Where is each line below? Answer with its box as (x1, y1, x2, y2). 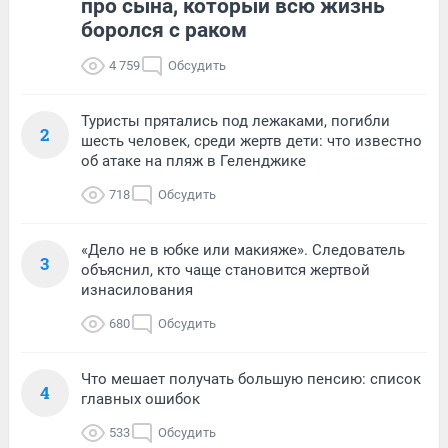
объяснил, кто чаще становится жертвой (81, 260, 370, 279)
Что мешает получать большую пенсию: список (81, 369, 421, 388)
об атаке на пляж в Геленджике (81, 151, 306, 170)
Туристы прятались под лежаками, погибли (81, 111, 390, 130)
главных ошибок (81, 389, 200, 408)
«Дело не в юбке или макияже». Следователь (81, 240, 405, 259)
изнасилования (81, 280, 193, 299)
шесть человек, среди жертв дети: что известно (81, 131, 422, 150)
